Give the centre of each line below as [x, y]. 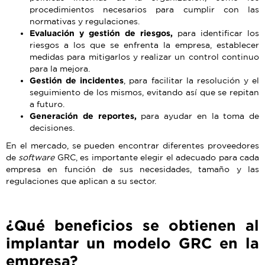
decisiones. [52, 128]
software [37, 158]
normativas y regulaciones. [85, 22]
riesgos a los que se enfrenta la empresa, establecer [144, 45]
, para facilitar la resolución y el [191, 81]
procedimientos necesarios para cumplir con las [144, 10]
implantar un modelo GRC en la [132, 243]
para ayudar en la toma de [198, 116]
